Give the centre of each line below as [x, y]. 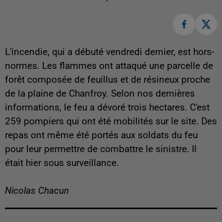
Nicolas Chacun [37, 191]
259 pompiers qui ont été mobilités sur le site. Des [111, 122]
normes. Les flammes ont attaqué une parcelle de [109, 66]
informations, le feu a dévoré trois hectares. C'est [107, 108]
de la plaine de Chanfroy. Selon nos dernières [100, 94]
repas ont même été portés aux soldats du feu [101, 136]
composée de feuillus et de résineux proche [119, 80]
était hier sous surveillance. [62, 163]
